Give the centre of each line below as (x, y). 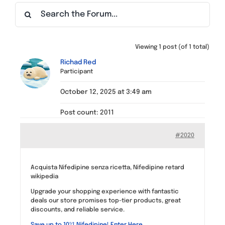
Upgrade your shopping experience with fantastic (105, 192)
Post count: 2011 (87, 113)
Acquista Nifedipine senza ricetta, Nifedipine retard (107, 167)
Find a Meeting (36, 9)
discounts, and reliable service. (78, 210)
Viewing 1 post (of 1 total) (172, 47)
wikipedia (44, 177)
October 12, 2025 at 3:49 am (106, 92)
